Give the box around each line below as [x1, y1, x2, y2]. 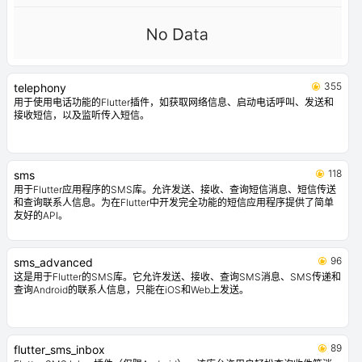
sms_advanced [14, 255, 93, 269]
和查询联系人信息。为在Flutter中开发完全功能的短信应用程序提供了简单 [14, 196, 334, 208]
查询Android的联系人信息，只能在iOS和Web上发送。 [14, 284, 249, 296]
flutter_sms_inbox [14, 343, 105, 356]
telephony [14, 81, 66, 95]
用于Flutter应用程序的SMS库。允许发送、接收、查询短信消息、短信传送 [14, 183, 336, 196]
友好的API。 [14, 209, 68, 221]
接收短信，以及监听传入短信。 [14, 109, 149, 121]
